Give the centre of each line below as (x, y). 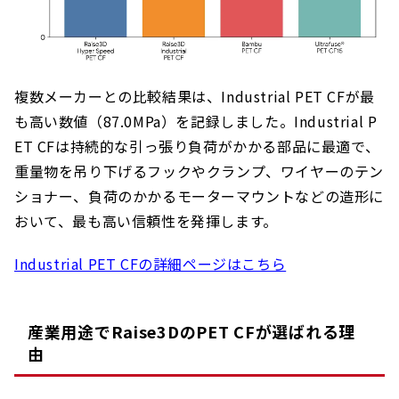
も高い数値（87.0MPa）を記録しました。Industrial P (196, 121)
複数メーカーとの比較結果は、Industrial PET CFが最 (195, 96)
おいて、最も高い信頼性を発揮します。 (146, 221)
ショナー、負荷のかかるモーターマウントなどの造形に (199, 196)
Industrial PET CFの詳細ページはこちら (151, 264)
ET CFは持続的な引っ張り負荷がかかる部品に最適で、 (197, 146)
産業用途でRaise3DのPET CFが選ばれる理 (191, 331)
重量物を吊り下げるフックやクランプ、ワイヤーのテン (199, 171)
